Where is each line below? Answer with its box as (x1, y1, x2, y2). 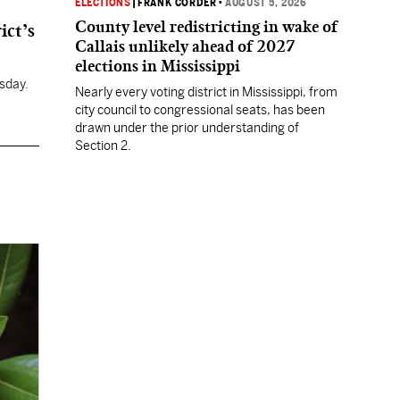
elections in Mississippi (75, 56, 240, 76)
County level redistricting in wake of (75, 17, 337, 37)
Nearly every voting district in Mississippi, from (75, 85, 337, 99)
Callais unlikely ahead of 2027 (75, 37, 296, 56)
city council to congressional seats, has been (75, 103, 325, 117)
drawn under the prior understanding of (75, 121, 299, 135)
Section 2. (75, 138, 131, 153)
